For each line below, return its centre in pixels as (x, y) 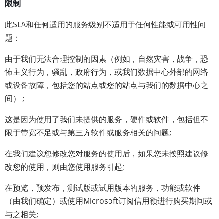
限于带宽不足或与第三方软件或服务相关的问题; (88, 132)
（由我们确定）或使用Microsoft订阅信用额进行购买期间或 (109, 201)
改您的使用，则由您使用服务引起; (65, 167)
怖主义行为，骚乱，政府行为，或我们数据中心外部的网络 (107, 72)
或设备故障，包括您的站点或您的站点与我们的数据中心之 (107, 85)
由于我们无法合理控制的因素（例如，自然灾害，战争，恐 (107, 59)
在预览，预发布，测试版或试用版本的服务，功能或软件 (103, 188)
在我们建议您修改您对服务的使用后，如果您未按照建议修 (107, 153)
